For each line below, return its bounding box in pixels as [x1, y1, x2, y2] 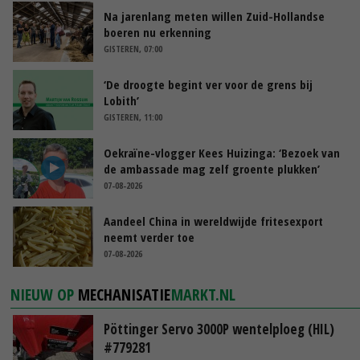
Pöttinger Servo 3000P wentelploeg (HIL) [104, 319, 334, 338]
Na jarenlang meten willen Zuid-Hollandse [104, 7, 325, 24]
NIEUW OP [10, 283, 79, 305]
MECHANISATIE [78, 283, 171, 305]
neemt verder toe [104, 228, 194, 245]
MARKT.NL [171, 283, 236, 305]
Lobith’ [104, 92, 139, 108]
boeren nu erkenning [104, 23, 211, 40]
